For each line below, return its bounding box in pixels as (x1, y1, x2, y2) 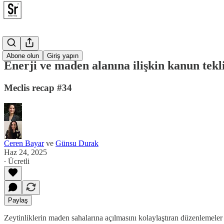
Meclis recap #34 (4, 82, 72, 93)
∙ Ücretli (4, 156, 29, 165)
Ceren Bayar (4, 138, 44, 147)
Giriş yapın (47, 52, 78, 59)
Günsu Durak (55, 138, 98, 147)
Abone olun (6, 52, 39, 59)
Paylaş (8, 196, 28, 204)
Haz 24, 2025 (4, 147, 47, 156)
